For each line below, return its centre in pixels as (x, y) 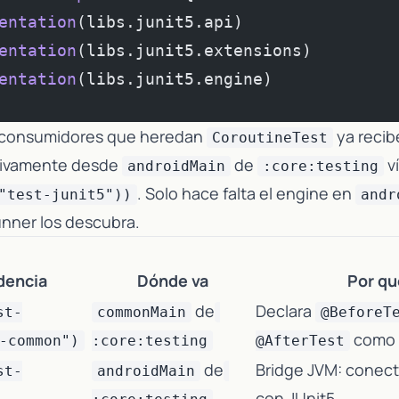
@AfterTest (300, 341)
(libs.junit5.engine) (175, 79)
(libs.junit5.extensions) (194, 50)
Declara (285, 311)
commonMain (142, 312)
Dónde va (173, 281)
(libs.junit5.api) (160, 22)
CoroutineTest (270, 138)
